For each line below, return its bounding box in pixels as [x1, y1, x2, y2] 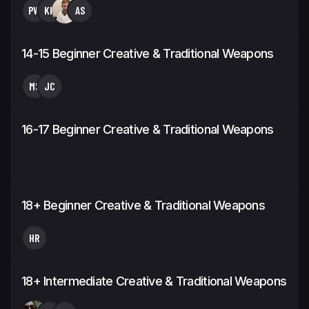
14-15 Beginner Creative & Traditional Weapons [21, 46, 274, 61]
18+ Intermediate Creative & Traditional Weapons [21, 273, 287, 288]
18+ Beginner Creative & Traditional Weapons [21, 197, 266, 212]
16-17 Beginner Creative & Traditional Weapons [21, 121, 274, 137]
